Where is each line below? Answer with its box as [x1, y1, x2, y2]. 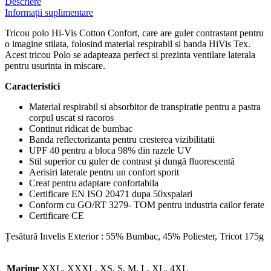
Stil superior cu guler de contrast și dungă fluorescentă [29, 155, 235, 166]
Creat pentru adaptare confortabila [29, 177, 158, 188]
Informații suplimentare [5, 7, 93, 18]
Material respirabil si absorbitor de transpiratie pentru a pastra [29, 101, 261, 112]
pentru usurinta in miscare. [5, 60, 105, 71]
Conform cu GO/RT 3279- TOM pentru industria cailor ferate [29, 199, 264, 210]
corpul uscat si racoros [29, 112, 114, 123]
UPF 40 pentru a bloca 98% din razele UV [29, 145, 192, 155]
